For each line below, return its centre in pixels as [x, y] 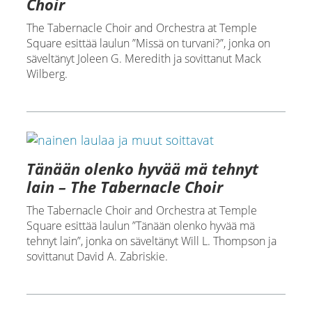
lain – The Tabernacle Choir [124, 186]
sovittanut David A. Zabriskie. [97, 256]
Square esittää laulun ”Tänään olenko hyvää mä [140, 225]
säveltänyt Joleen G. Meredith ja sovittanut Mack [143, 58]
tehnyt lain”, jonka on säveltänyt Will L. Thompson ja [151, 241]
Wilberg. [47, 74]
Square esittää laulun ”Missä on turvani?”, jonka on [148, 43]
